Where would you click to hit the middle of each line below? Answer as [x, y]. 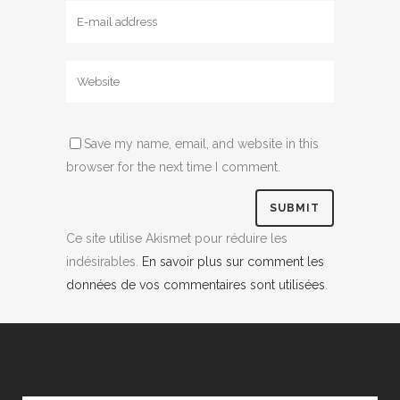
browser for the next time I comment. [173, 167]
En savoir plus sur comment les [233, 262]
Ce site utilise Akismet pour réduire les [177, 238]
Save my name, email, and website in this [201, 143]
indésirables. [104, 262]
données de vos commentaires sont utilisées [196, 285]
